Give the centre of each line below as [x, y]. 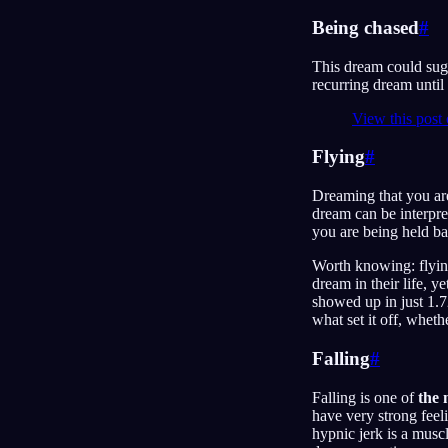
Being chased [365, 27]
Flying [338, 157]
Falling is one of [365, 397]
